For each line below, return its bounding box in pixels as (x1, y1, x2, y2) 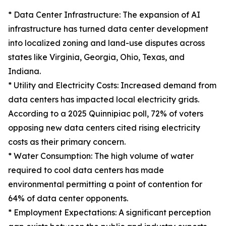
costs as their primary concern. (8, 137, 126, 147)
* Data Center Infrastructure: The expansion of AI (8, 10, 200, 20)
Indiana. (8, 66, 41, 77)
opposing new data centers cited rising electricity (8, 123, 200, 133)
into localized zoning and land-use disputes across (8, 38, 205, 48)
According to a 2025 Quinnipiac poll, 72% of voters (8, 108, 203, 119)
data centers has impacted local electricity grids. (8, 94, 199, 105)
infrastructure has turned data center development (8, 24, 208, 34)
